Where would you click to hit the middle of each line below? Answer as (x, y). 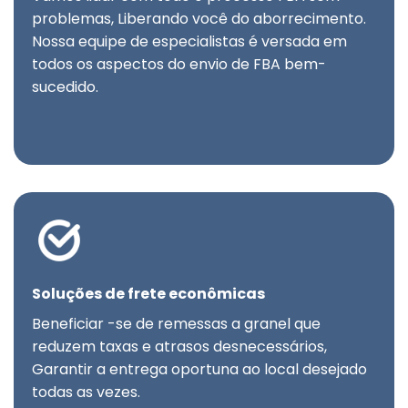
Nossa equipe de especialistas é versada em (189, 42)
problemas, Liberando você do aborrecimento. (199, 19)
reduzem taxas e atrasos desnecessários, (179, 347)
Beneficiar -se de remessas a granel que (176, 324)
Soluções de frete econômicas (148, 294)
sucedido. (65, 87)
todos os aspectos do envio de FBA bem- (179, 65)
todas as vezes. (86, 393)
